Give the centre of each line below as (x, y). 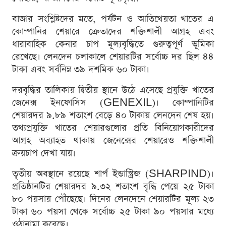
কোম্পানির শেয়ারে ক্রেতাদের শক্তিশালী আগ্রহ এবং (113, 32)
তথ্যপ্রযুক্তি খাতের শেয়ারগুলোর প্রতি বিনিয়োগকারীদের (113, 128)
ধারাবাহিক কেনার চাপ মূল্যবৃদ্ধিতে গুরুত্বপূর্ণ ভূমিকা (113, 44)
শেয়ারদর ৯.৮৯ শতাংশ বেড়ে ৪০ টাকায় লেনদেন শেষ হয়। (113, 116)
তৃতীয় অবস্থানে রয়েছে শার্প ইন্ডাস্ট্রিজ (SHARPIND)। (113, 174)
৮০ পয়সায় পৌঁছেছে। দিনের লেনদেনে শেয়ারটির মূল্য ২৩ (113, 199)
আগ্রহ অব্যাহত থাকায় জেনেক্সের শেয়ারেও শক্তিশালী (113, 141)
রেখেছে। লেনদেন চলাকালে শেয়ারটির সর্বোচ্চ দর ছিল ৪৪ (113, 57)
